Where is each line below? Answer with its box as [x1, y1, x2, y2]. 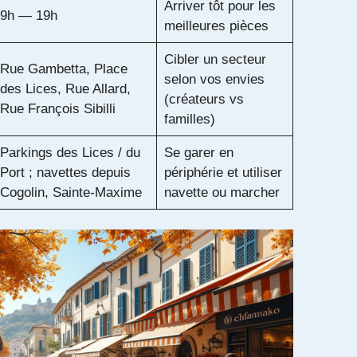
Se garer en [163, 144, 233, 160]
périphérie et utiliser [163, 164, 282, 180]
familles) [163, 111, 215, 127]
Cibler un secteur [163, 51, 266, 67]
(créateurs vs [163, 91, 244, 107]
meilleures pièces [163, 18, 269, 33]
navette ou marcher [163, 184, 280, 200]
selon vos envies [163, 71, 265, 87]
